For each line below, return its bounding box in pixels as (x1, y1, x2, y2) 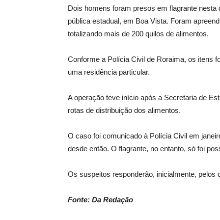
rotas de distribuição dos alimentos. (68, 106, 181, 114)
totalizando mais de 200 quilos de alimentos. (68, 29, 209, 38)
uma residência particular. (68, 67, 150, 76)
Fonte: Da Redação (68, 195, 133, 204)
